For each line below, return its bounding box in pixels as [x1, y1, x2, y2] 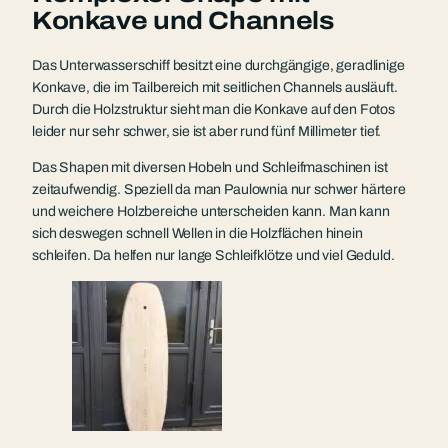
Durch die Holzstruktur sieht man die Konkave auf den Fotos [32, 101, 395, 117]
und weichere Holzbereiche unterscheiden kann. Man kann [32, 203, 390, 219]
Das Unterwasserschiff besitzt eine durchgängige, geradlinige [32, 57, 405, 73]
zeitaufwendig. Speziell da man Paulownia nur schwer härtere [32, 181, 406, 197]
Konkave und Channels [32, 6, 334, 34]
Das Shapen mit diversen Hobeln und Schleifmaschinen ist [32, 159, 388, 175]
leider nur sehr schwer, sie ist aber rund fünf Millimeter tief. [32, 123, 382, 139]
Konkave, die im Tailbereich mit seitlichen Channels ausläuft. [32, 79, 398, 95]
